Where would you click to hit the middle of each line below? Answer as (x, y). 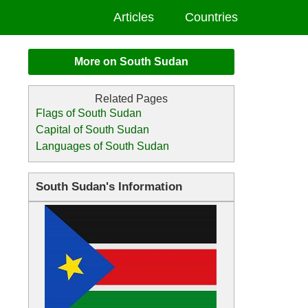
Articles (134, 17)
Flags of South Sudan (89, 113)
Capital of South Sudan (92, 130)
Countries (211, 17)
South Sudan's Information (109, 187)
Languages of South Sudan (102, 146)
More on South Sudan (131, 62)
